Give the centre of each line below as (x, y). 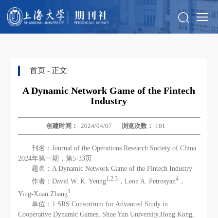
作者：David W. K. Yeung (69, 182)
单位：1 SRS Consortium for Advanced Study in (100, 204)
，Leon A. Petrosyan (147, 182)
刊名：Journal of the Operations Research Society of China (114, 148)
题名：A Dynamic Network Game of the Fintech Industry (112, 169)
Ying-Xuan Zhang (43, 194)
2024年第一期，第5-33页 (55, 159)
